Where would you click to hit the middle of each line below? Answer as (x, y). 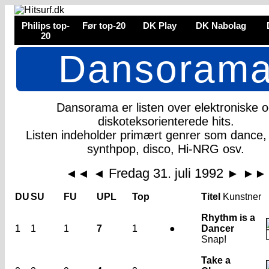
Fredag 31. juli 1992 (166, 173)
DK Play (160, 25)
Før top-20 (104, 25)
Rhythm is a (228, 218)
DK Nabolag (221, 25)
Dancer (218, 228)
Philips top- (45, 25)
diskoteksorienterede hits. (166, 121)
